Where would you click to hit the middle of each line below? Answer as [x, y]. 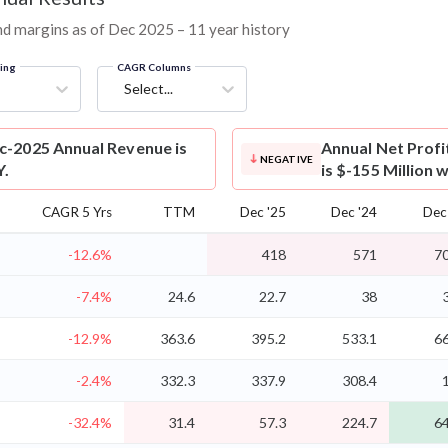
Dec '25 [263, 211]
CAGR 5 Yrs [77, 211]
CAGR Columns [154, 66]
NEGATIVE [286, 158]
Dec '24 [354, 211]
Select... [148, 88]
